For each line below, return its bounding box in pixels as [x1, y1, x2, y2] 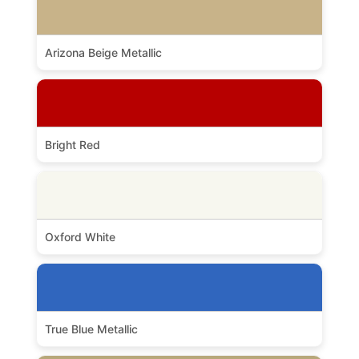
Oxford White [44, 229, 115, 244]
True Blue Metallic [44, 321, 138, 336]
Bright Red [44, 137, 100, 151]
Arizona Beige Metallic [44, 45, 162, 59]
